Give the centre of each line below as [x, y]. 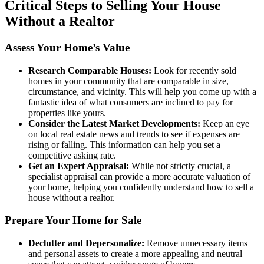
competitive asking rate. [72, 155]
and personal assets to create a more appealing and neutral [135, 254]
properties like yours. [67, 113]
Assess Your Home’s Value [67, 47]
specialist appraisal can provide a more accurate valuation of [139, 176]
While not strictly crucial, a [180, 166]
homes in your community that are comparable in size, [128, 81]
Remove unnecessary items [196, 243]
